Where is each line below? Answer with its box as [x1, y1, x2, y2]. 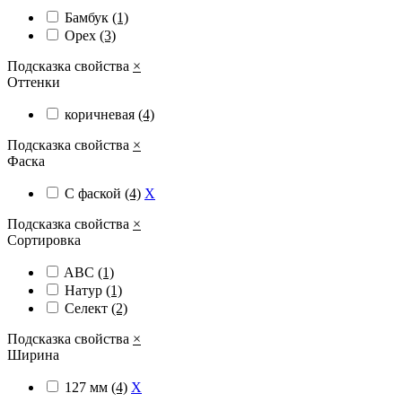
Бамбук [65, 10, 112, 26]
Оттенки [7, 74, 60, 91]
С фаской [65, 186, 125, 202]
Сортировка [7, 232, 81, 249]
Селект [65, 301, 111, 317]
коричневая [65, 107, 138, 123]
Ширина [7, 347, 59, 363]
